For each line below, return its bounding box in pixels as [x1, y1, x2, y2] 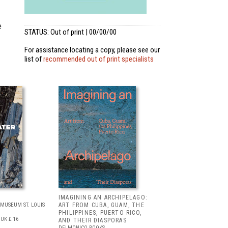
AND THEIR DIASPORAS [59, 217, 127, 224]
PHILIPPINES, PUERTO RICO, [59, 209, 141, 216]
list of [24, 54, 43, 64]
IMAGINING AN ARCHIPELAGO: [59, 194, 148, 201]
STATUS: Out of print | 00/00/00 [24, 27, 117, 37]
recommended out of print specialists [43, 54, 154, 64]
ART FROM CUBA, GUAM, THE [59, 202, 145, 209]
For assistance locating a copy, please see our [24, 45, 160, 54]
